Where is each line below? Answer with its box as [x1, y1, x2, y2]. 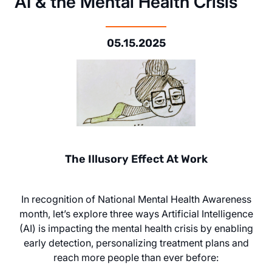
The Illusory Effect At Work [64, 152, 208, 166]
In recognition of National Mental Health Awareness [21, 192, 251, 205]
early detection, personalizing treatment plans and [23, 236, 249, 249]
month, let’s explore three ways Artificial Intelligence [19, 207, 253, 220]
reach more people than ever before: [53, 251, 219, 263]
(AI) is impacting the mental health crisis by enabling [19, 222, 253, 234]
